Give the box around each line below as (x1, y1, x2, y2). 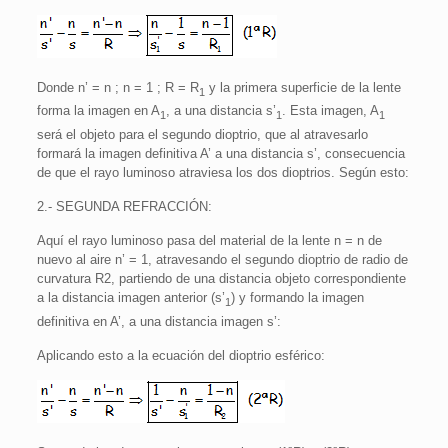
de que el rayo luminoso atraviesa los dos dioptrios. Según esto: (36, 164, 409, 180)
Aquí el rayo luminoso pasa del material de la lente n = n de (36, 232, 382, 248)
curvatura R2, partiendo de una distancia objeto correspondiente (36, 270, 406, 286)
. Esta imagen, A (281, 103, 379, 119)
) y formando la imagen (230, 289, 364, 305)
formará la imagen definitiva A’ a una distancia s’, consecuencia (36, 145, 405, 161)
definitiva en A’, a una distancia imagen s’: (36, 313, 281, 329)
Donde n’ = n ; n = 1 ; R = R (36, 79, 199, 95)
